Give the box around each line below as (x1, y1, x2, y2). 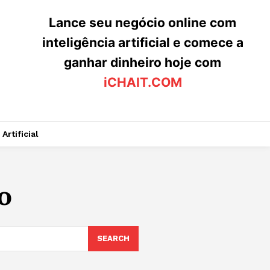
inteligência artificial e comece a (42, 35, 243, 50)
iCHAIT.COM (103, 75, 182, 90)
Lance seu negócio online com (49, 15, 237, 30)
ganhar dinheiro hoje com (64, 55, 222, 70)
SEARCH (96, 233, 130, 243)
